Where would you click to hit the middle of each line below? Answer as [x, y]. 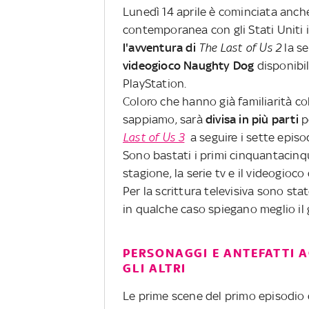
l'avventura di [161, 47]
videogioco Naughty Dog [189, 65]
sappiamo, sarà [164, 119]
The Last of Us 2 [240, 47]
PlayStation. [155, 83]
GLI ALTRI [155, 268]
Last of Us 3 [154, 137]
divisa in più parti [252, 119]
